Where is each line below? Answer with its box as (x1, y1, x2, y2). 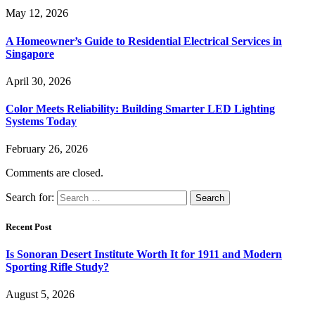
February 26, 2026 (6, 143, 88, 155)
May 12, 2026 (6, 7, 68, 20)
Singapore (6, 47, 54, 60)
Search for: (6, 191, 54, 204)
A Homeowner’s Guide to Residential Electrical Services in (6, 34, 282, 47)
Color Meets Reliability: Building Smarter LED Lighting (6, 103, 275, 115)
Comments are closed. (6, 167, 103, 179)
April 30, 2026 (6, 75, 71, 87)
